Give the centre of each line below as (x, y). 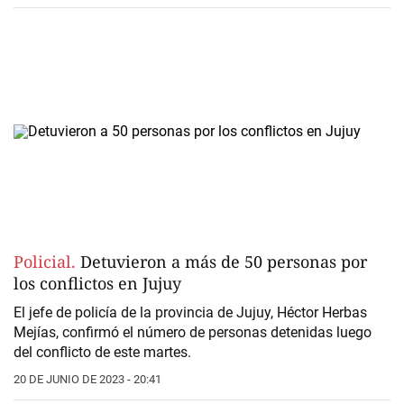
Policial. (45, 262)
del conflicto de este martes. (102, 353)
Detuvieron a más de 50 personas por (221, 262)
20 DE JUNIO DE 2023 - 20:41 (87, 380)
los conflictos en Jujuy (97, 284)
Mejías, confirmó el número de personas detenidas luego (193, 333)
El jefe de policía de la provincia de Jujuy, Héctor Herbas (190, 313)
